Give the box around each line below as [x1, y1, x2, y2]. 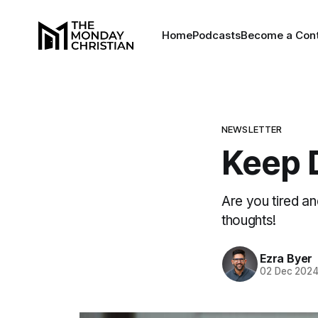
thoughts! [221, 212, 276, 229]
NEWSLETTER [221, 124, 283, 135]
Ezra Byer [260, 251, 313, 265]
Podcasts [192, 28, 241, 42]
